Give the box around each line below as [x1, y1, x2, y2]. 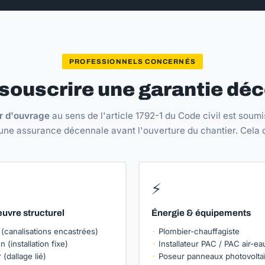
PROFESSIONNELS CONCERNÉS [69, 58, 196, 65]
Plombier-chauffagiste [159, 227, 240, 236]
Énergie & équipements [151, 208, 251, 218]
